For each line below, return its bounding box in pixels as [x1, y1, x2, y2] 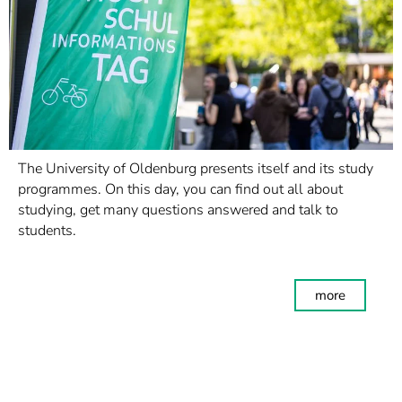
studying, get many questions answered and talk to [18, 200, 338, 220]
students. [18, 221, 76, 240]
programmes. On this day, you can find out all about [18, 179, 343, 199]
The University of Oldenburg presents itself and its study [18, 159, 373, 179]
